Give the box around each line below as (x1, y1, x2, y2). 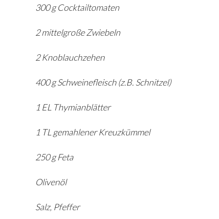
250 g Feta (35, 152, 73, 162)
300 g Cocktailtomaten (35, 2, 119, 13)
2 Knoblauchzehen (35, 52, 105, 63)
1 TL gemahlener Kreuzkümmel (35, 127, 150, 137)
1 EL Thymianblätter (35, 102, 110, 112)
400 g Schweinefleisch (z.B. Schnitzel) (35, 77, 171, 88)
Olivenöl (35, 176, 66, 187)
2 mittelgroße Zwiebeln (35, 27, 120, 38)
